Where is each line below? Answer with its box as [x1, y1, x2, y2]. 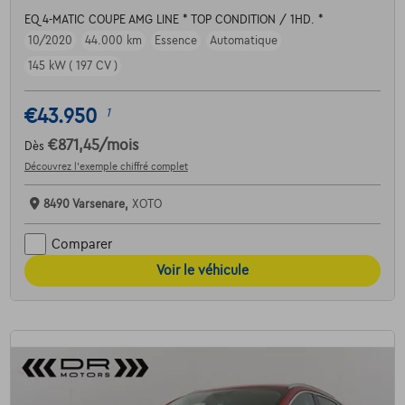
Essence [154, 34, 197, 48]
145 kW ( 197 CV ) [27, 60, 118, 73]
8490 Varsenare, [42, 198, 132, 212]
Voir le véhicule [156, 263, 249, 278]
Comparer [51, 236, 112, 251]
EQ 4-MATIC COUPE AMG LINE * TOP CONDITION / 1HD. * [24, 14, 324, 27]
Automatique [209, 34, 278, 48]
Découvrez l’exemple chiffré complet [24, 161, 188, 173]
